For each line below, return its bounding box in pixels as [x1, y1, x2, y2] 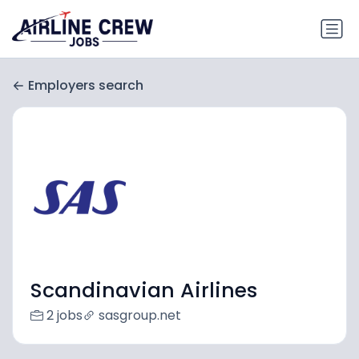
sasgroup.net [98, 306, 181, 325]
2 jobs [46, 306, 83, 325]
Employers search [28, 76, 143, 95]
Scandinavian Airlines [30, 276, 257, 305]
